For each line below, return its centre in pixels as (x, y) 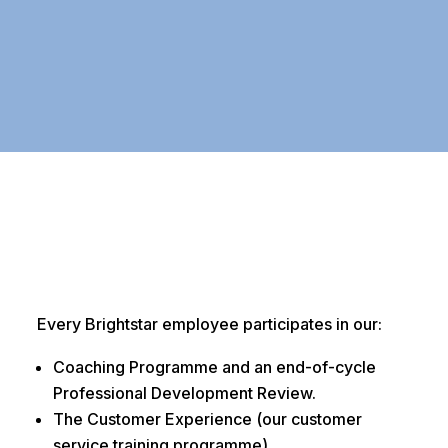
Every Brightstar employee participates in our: (209, 324)
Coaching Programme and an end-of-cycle (214, 367)
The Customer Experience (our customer (207, 419)
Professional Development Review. (184, 393)
